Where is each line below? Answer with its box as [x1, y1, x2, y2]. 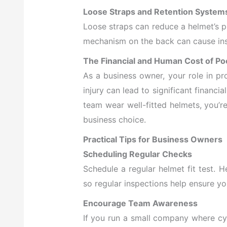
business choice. [83, 115, 146, 125]
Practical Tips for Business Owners [83, 134, 222, 145]
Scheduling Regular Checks [83, 149, 192, 160]
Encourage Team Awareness [83, 198, 198, 209]
